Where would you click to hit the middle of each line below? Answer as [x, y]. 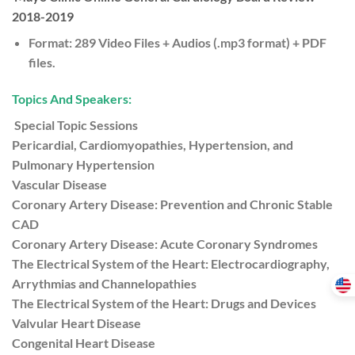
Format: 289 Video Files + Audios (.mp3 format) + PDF [177, 42]
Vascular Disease [59, 184]
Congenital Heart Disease [84, 342]
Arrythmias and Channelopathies [104, 283]
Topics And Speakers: [72, 98]
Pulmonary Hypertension [83, 164]
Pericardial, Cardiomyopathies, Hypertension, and [153, 144]
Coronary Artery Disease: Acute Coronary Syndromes [165, 243]
